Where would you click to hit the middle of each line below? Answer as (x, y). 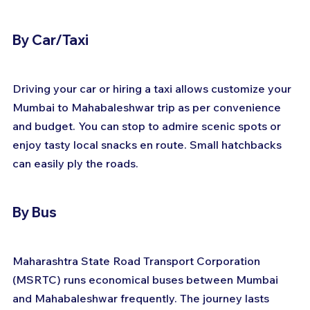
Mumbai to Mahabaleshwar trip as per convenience (148, 108)
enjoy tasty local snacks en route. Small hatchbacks (148, 145)
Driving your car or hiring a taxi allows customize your (153, 89)
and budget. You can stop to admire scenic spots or (148, 126)
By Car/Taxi (51, 40)
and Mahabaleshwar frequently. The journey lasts (142, 299)
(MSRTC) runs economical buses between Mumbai (147, 280)
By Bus (35, 212)
